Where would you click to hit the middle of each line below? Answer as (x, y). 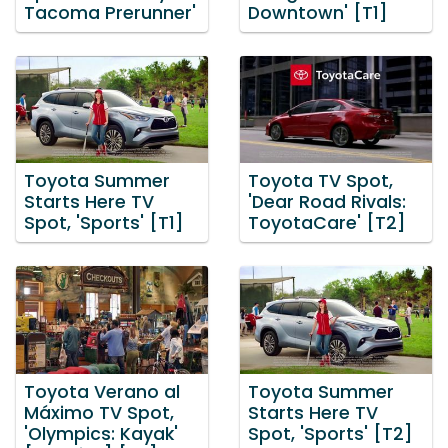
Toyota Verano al (102, 391)
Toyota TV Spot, (320, 181)
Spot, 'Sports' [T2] (330, 433)
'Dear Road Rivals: (327, 202)
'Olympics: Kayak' (101, 433)
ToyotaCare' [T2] (327, 223)
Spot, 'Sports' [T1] (104, 223)
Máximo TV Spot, (99, 412)
